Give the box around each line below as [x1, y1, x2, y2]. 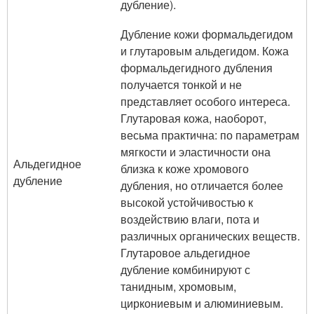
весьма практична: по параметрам [121, 127, 299, 143]
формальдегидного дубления [121, 60, 273, 76]
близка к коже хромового [121, 161, 249, 177]
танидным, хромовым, [121, 278, 236, 294]
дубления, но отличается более [121, 177, 283, 193]
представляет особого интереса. [121, 93, 290, 109]
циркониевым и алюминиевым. [121, 295, 283, 311]
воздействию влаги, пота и [121, 211, 259, 227]
